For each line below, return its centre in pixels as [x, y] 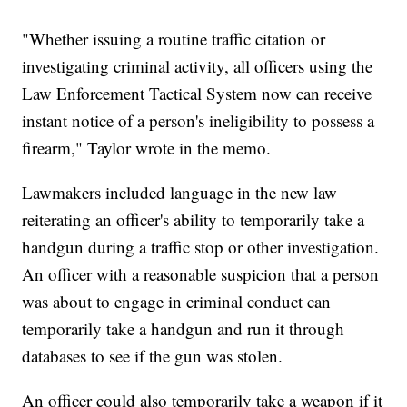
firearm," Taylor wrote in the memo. [147, 148]
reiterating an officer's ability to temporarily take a [194, 220]
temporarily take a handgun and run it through [184, 329]
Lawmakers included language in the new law [180, 193]
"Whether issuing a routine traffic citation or [174, 39]
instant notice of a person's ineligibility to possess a [199, 121]
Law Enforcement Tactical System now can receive [197, 94]
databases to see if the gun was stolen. [153, 356]
